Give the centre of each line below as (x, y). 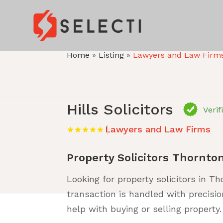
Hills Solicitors (120, 109)
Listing (111, 55)
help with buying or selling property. (144, 209)
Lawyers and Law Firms (158, 129)
